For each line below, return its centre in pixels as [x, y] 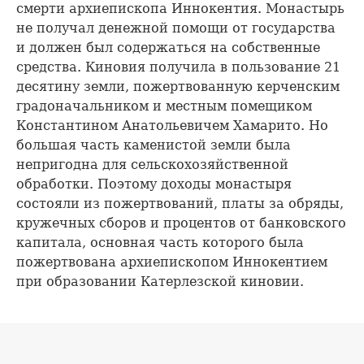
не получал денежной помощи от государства [176, 28]
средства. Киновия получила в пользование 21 [178, 67]
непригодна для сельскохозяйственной [152, 164]
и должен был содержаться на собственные [168, 47]
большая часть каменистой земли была [154, 145]
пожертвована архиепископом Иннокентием [172, 262]
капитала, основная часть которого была [160, 242]
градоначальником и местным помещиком [164, 106]
